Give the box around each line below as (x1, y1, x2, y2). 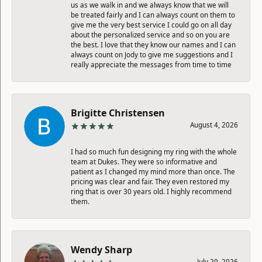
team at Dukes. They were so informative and (71, 157, 217, 166)
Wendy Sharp (71, 243, 132, 256)
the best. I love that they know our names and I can (71, 40, 236, 49)
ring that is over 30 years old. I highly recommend (71, 187, 232, 196)
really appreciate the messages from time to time (71, 60, 232, 69)
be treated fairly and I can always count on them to (71, 10, 235, 19)
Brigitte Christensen (71, 106, 165, 119)
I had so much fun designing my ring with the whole (71, 147, 237, 156)
